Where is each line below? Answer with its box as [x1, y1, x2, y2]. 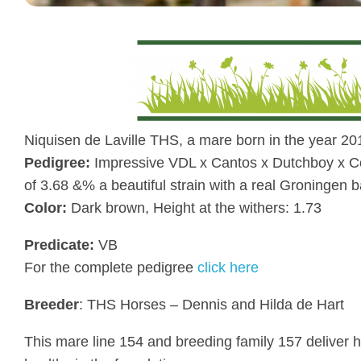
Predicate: [24, 237, 94, 254]
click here [197, 259, 259, 276]
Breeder [24, 297, 79, 313]
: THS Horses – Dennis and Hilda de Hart [79, 297, 344, 313]
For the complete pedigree [24, 259, 197, 276]
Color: [24, 200, 67, 217]
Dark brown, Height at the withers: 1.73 [67, 200, 322, 217]
